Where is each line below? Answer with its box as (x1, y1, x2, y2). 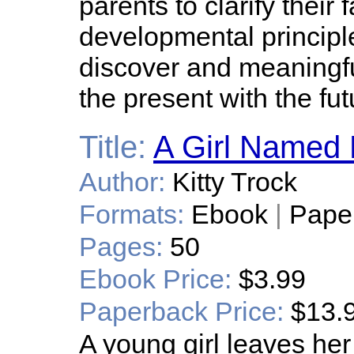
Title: (79, 130, 146, 164)
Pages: (79, 232, 163, 262)
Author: (79, 167, 165, 197)
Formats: (79, 199, 184, 229)
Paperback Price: (79, 296, 284, 326)
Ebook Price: (79, 264, 232, 294)
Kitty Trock (172, 167, 297, 197)
